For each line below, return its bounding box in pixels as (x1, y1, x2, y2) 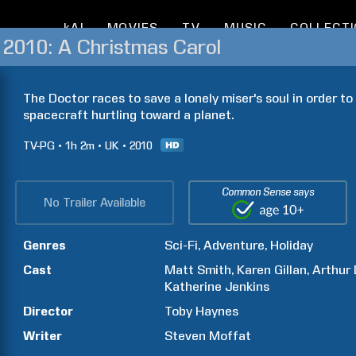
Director (23, 304, 73, 319)
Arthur (312, 262, 351, 277)
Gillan (274, 262, 308, 277)
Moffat (209, 328, 252, 343)
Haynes (195, 304, 239, 319)
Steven (164, 328, 207, 343)
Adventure (203, 238, 265, 253)
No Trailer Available (44, 195, 145, 210)
